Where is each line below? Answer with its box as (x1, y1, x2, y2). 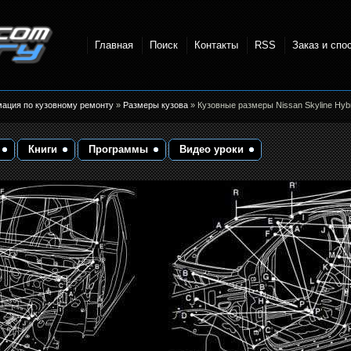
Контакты (194, 38, 238, 51)
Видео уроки (179, 143, 244, 156)
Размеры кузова (123, 100, 190, 110)
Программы (89, 143, 148, 156)
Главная (94, 38, 133, 51)
